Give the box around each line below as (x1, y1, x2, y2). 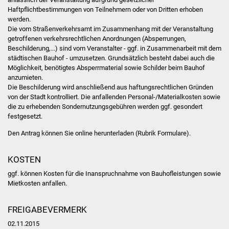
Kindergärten (122, 181, 165, 191)
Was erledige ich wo (114, 14, 183, 24)
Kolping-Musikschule (122, 205, 193, 215)
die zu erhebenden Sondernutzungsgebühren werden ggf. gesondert (7, 103, 202, 111)
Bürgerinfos (122, 110, 162, 120)
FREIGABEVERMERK (7, 204, 87, 215)
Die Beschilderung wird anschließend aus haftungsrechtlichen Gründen (7, 83, 213, 91)
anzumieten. (7, 74, 43, 82)
